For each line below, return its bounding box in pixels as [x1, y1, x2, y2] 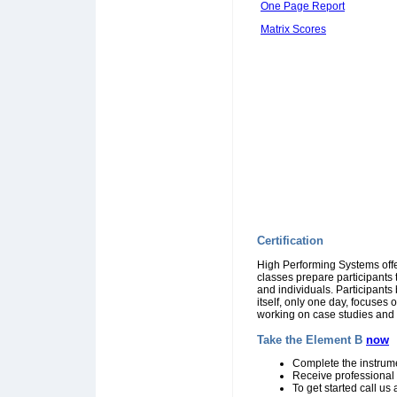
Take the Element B [257, 333, 366, 346]
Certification [257, 234, 323, 247]
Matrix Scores [261, 23, 326, 35]
